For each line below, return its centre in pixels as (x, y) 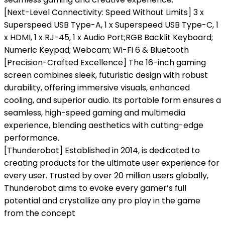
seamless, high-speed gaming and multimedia (95, 113)
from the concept (40, 213)
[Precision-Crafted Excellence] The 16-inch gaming (105, 63)
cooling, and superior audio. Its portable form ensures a (113, 100)
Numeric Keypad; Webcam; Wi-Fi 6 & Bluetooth (96, 50)
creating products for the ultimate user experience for (112, 163)
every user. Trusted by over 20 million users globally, (106, 176)
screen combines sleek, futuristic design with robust (106, 75)
